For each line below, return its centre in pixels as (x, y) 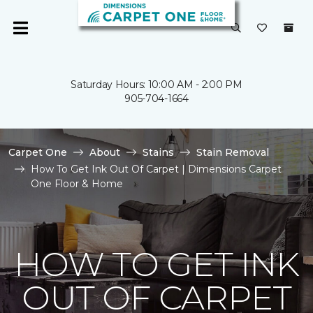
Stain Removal (233, 152)
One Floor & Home (77, 184)
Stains (158, 152)
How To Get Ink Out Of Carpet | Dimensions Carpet (156, 169)
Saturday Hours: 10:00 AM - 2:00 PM (156, 85)
